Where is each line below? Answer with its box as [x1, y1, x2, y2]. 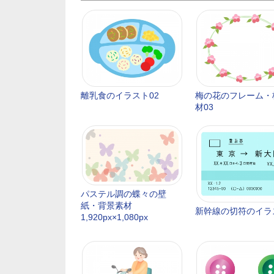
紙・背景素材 [81, 201, 132, 210]
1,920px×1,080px [81, 212, 148, 222]
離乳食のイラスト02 [81, 91, 159, 100]
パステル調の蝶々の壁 [81, 189, 166, 199]
